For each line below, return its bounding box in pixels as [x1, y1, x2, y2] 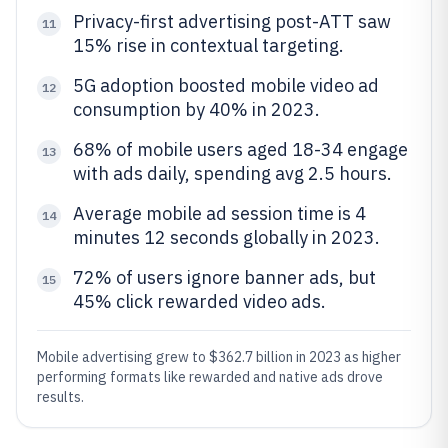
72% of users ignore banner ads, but [73, 266, 376, 289]
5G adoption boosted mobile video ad [73, 74, 379, 97]
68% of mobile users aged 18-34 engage [73, 138, 408, 161]
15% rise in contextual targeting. [73, 34, 344, 57]
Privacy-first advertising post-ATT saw [73, 10, 391, 33]
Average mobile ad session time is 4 [73, 202, 366, 225]
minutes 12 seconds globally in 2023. [73, 226, 380, 249]
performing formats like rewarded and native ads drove [37, 368, 383, 386]
